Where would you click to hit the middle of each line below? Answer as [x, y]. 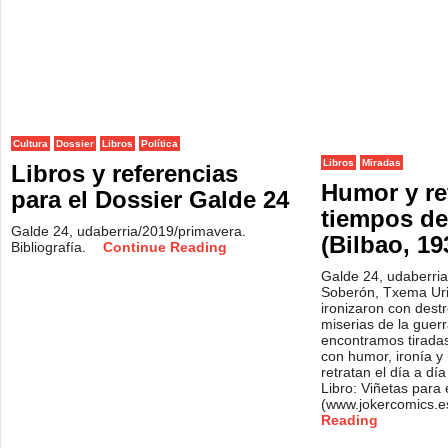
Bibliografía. [50, 247]
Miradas [381, 162]
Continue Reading [165, 247]
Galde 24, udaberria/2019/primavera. [128, 231]
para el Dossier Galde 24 [150, 199]
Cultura [30, 143]
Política [159, 143]
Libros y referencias [124, 173]
